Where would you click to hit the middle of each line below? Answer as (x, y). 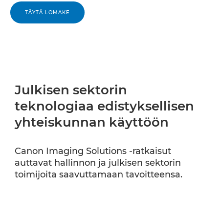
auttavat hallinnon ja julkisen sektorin (98, 163)
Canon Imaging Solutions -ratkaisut (93, 151)
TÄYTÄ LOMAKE (47, 12)
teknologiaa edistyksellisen (104, 106)
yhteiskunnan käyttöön (92, 122)
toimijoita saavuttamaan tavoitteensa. (99, 175)
